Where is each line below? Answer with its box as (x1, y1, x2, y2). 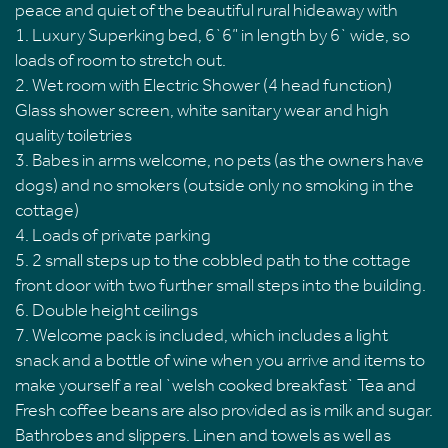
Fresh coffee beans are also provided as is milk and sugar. (15, 399, 433, 422)
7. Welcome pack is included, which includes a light (15, 324, 388, 347)
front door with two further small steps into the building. (15, 274, 426, 297)
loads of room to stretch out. (15, 49, 226, 72)
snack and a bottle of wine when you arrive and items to (15, 349, 425, 372)
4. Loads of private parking (15, 224, 211, 247)
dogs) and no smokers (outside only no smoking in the (15, 174, 414, 197)
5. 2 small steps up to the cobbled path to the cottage (15, 249, 411, 272)
